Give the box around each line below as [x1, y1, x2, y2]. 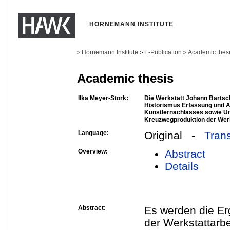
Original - [144, 129, 204, 141]
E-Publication [144, 49, 182, 56]
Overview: [78, 147, 108, 155]
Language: [78, 129, 109, 137]
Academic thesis [77, 71, 174, 86]
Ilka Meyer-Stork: [78, 94, 128, 102]
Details [165, 160, 199, 172]
